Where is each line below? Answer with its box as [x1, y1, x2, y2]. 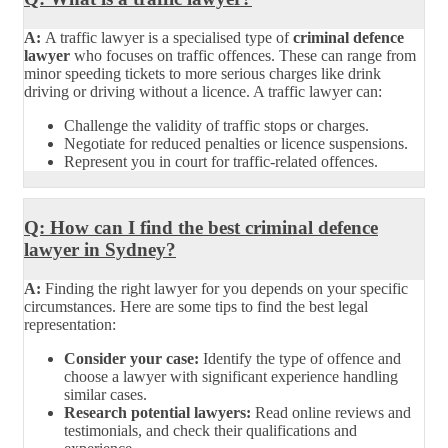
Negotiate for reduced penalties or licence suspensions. [64, 134, 408, 152]
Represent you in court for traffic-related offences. [64, 152, 378, 170]
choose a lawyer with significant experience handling [64, 367, 398, 385]
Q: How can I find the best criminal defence [24, 217, 378, 239]
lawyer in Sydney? [24, 239, 176, 261]
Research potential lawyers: [64, 403, 251, 421]
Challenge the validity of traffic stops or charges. [64, 116, 369, 134]
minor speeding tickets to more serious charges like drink [24, 64, 381, 82]
